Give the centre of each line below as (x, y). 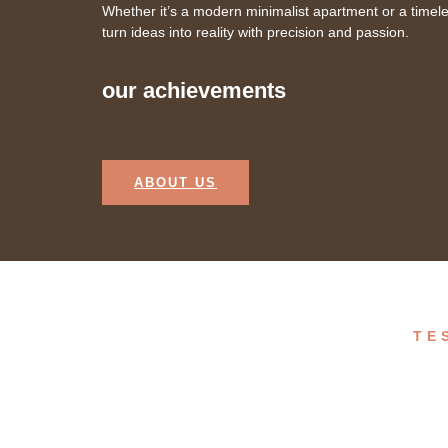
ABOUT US (175, 182)
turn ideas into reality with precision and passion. (255, 32)
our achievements (194, 90)
